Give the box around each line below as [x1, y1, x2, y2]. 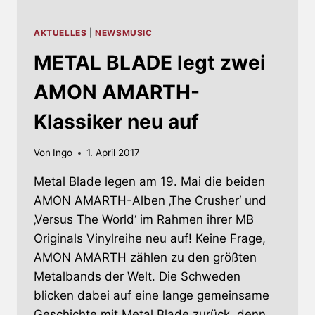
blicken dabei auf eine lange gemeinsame [34, 288, 269, 303]
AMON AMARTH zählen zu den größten [34, 250, 257, 265]
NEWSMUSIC [95, 27, 153, 38]
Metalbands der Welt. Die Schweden [34, 269, 240, 284]
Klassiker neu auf [34, 109, 199, 134]
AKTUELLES [34, 27, 87, 38]
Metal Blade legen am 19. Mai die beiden [34, 174, 265, 189]
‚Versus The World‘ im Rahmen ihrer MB [34, 212, 254, 227]
